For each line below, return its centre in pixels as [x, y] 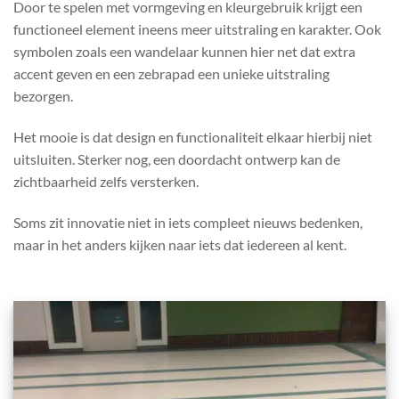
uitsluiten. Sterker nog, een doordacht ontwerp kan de [177, 159]
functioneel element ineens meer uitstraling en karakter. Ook [197, 29]
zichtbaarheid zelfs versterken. [106, 182]
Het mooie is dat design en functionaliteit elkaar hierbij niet [193, 137]
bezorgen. [43, 96]
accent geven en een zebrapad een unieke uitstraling [171, 74]
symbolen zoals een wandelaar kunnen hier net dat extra [184, 52]
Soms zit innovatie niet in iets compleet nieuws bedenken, [188, 222]
